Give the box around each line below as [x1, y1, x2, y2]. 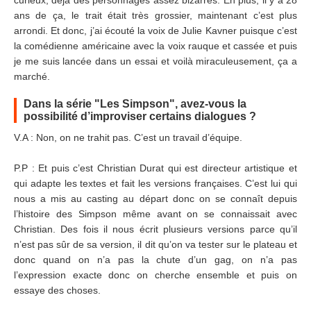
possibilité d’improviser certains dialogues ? [24, 110, 256, 122]
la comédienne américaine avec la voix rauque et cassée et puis [14, 40, 297, 51]
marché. [14, 71, 50, 82]
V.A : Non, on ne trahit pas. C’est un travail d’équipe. [14, 132, 242, 143]
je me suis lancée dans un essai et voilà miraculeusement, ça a [14, 56, 297, 67]
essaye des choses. [14, 285, 101, 296]
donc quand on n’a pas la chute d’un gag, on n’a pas [14, 254, 297, 265]
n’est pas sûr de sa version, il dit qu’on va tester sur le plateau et [14, 239, 297, 250]
